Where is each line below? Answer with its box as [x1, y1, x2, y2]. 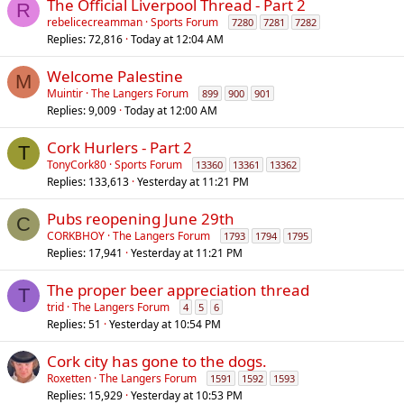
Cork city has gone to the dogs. [47, 351, 267, 372]
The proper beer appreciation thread [47, 280, 309, 300]
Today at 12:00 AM [124, 103, 217, 118]
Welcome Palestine [47, 66, 183, 87]
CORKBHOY [47, 228, 105, 243]
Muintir [47, 86, 83, 101]
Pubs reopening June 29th [47, 208, 234, 229]
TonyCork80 [47, 157, 106, 172]
